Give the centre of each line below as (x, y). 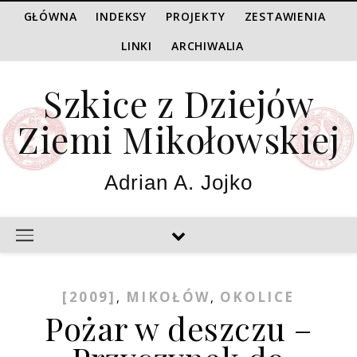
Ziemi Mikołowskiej (178, 139)
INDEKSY (122, 16)
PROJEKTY (196, 16)
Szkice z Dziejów (178, 103)
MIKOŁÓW (168, 297)
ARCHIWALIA (208, 46)
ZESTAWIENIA (285, 16)
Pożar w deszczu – (178, 328)
